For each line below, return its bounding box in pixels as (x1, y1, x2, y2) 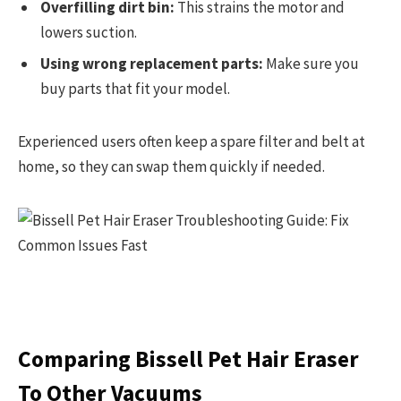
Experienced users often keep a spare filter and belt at (18, 131, 365, 151)
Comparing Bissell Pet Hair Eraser (18, 344, 359, 373)
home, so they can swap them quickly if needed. (18, 156, 325, 176)
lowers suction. (40, 21, 137, 42)
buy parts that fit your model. (40, 79, 230, 99)
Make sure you (263, 54, 359, 74)
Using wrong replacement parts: (40, 54, 263, 74)
